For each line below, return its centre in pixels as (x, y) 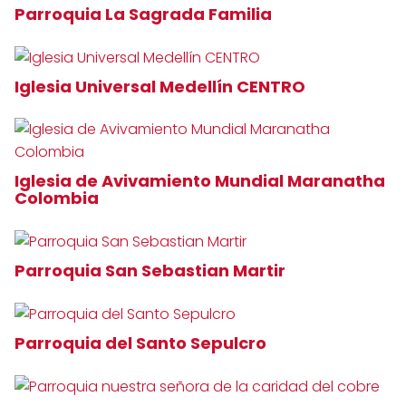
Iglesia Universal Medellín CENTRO (162, 86)
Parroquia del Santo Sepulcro (142, 343)
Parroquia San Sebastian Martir (152, 270)
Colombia (58, 198)
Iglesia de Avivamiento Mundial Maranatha (200, 180)
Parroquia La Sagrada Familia (145, 14)
